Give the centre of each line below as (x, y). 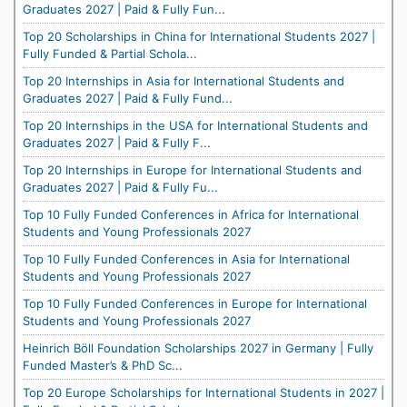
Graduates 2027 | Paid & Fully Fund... (128, 98)
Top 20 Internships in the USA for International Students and (195, 125)
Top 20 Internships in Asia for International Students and (184, 81)
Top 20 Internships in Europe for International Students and (192, 170)
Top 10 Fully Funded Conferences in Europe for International (195, 303)
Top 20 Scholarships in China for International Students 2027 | (199, 36)
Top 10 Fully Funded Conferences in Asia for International (186, 259)
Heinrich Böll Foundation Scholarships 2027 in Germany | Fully (198, 348)
